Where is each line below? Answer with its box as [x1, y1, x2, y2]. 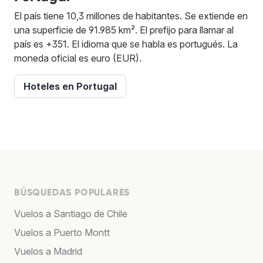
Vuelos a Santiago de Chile [14, 207, 127, 220]
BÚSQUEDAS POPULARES [14, 186, 130, 198]
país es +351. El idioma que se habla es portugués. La [14, 38, 238, 50]
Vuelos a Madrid [14, 245, 82, 257]
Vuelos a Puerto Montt [14, 226, 110, 238]
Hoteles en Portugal [23, 80, 117, 92]
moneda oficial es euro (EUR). [14, 52, 141, 64]
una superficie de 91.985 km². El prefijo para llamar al [14, 23, 234, 36]
